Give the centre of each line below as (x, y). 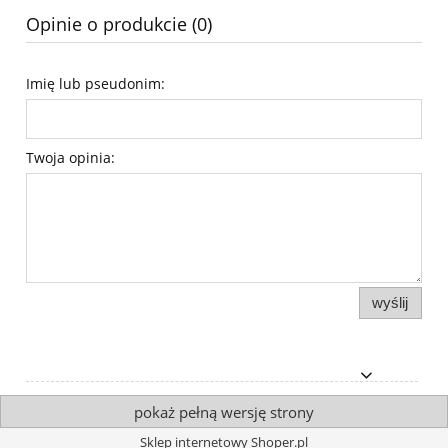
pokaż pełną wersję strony (224, 411)
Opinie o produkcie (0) (119, 23)
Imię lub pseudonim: (95, 83)
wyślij (390, 302)
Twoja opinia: (70, 157)
